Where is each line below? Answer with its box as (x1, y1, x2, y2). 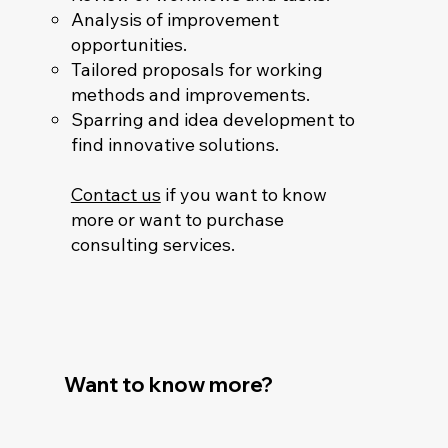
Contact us (70, 183, 161, 207)
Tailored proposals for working (70, 58, 323, 82)
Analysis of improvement (70, 8, 279, 32)
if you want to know (160, 183, 327, 207)
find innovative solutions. (70, 133, 279, 157)
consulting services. (70, 233, 235, 257)
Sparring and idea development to (70, 108, 355, 132)
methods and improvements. (70, 83, 310, 107)
